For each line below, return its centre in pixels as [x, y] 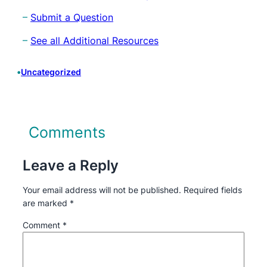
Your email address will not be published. [102, 190]
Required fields [213, 190]
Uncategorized [51, 72]
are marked [46, 203]
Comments [67, 132]
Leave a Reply [71, 165]
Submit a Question [72, 18]
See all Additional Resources [94, 40]
